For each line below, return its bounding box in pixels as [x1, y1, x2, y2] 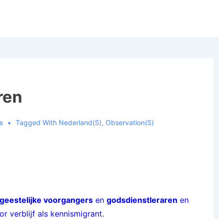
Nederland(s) [58, 118, 102, 127]
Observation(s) [105, 118, 154, 127]
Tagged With [15, 118, 59, 127]
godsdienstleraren [107, 195, 177, 205]
